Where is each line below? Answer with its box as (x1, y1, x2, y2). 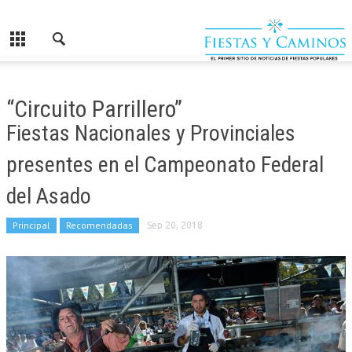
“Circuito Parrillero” (6, 95, 182, 123)
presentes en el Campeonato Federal (6, 152, 324, 178)
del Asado (6, 183, 91, 209)
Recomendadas (66, 219, 133, 231)
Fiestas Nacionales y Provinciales (6, 120, 295, 146)
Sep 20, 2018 (147, 220, 203, 230)
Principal (13, 219, 50, 231)
